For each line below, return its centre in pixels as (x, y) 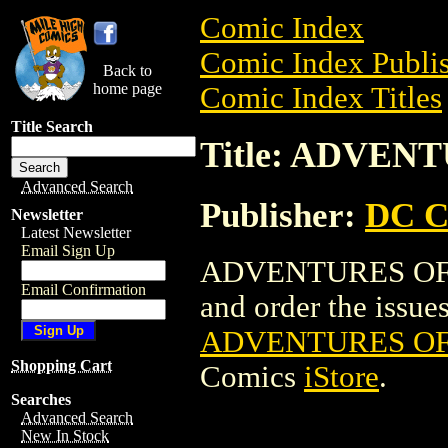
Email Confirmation (83, 289)
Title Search (52, 126)
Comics (252, 376)
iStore (341, 376)
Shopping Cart (61, 365)
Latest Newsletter (76, 232)
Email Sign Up (68, 250)
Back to (127, 70)
